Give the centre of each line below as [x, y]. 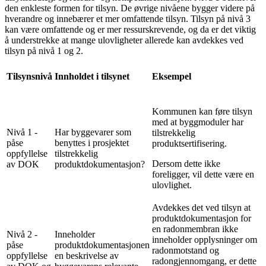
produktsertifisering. [189, 144]
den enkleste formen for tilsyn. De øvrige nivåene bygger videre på [130, 8]
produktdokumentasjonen [102, 245]
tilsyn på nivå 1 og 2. [44, 51]
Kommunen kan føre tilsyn [202, 112]
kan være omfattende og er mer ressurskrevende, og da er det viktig [130, 30]
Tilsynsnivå [29, 76]
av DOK [23, 164]
